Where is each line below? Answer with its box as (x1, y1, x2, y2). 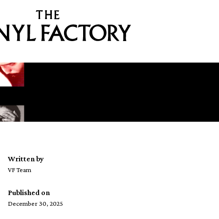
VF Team (8, 166, 31, 174)
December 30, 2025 (8, 199, 63, 208)
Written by (8, 154, 44, 163)
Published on (8, 188, 50, 197)
